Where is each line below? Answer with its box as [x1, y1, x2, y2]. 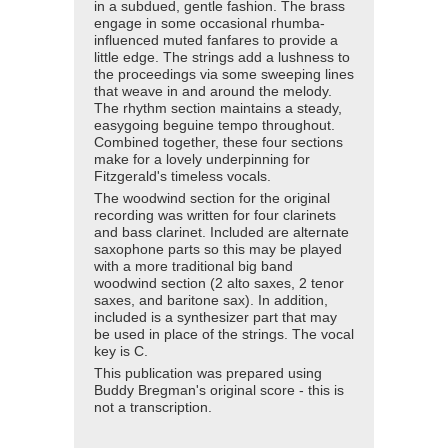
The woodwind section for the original [94, 190, 330, 206]
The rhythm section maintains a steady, [94, 100, 342, 116]
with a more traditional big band [94, 258, 293, 274]
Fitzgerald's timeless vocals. [94, 168, 271, 184]
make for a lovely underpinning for [94, 151, 310, 167]
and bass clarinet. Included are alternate [94, 224, 349, 240]
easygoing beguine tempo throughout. [94, 117, 335, 133]
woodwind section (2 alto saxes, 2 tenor [94, 275, 344, 291]
